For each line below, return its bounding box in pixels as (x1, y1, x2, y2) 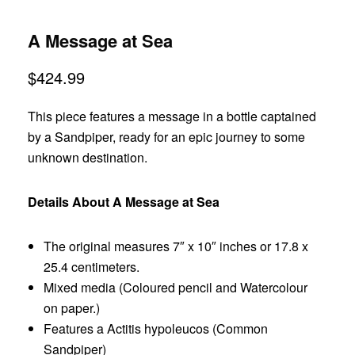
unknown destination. (28, 148, 147, 166)
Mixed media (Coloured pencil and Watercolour (44, 278, 307, 296)
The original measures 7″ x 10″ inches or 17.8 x (44, 237, 308, 255)
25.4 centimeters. (44, 258, 139, 276)
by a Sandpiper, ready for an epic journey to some (28, 128, 305, 146)
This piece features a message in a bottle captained (28, 107, 316, 125)
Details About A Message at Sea (28, 193, 223, 211)
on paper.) (44, 299, 100, 317)
